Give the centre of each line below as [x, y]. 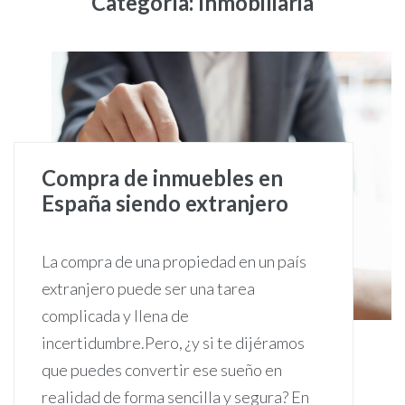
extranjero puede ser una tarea [148, 289]
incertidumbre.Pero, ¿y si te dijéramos [173, 343]
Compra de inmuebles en [162, 178]
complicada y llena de [115, 316]
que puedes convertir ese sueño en [162, 370]
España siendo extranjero [165, 203]
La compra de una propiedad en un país [174, 262]
